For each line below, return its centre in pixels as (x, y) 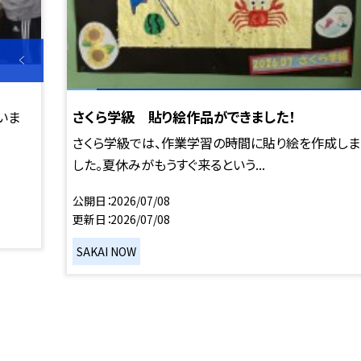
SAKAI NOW (107, 251)
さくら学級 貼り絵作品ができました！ (183, 116)
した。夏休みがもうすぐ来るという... (168, 164)
